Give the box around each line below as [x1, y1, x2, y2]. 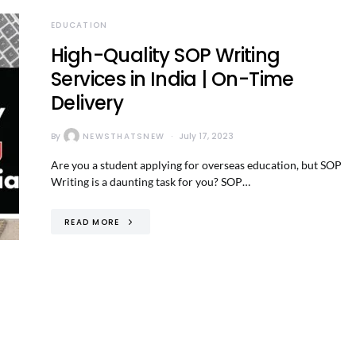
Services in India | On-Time [51, 66, 294, 92]
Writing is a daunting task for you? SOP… [51, 175, 250, 188]
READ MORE [64, 215, 120, 228]
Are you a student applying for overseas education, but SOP [51, 158, 342, 172]
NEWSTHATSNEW [83, 130, 164, 142]
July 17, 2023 [179, 130, 234, 142]
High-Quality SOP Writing [51, 42, 281, 68]
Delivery [51, 90, 124, 116]
